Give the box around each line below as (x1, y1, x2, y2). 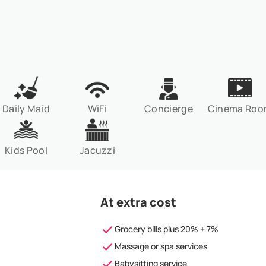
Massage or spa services (114, 240, 207, 252)
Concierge (144, 102, 193, 115)
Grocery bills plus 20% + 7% (114, 223, 218, 235)
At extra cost (100, 194, 176, 210)
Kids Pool (5, 144, 47, 157)
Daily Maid (2, 102, 50, 115)
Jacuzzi (79, 144, 116, 157)
